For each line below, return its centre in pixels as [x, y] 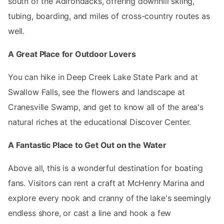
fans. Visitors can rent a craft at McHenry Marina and [106, 183]
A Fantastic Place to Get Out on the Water [87, 145]
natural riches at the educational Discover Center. [100, 122]
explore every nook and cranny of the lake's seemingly [109, 198]
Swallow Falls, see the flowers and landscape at [96, 92]
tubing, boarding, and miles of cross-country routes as [109, 16]
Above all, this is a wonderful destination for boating [105, 168]
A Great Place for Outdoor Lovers [72, 54]
